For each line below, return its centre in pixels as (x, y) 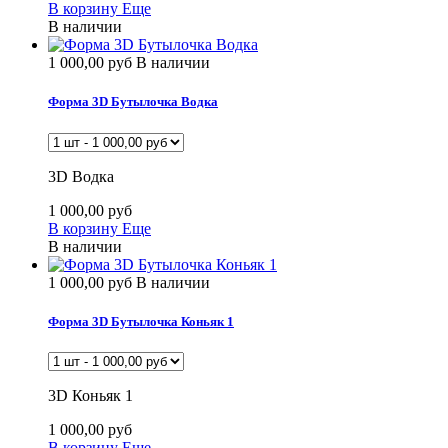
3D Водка (81, 176)
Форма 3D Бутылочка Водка (133, 102)
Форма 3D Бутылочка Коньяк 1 (141, 321)
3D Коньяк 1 (90, 395)
